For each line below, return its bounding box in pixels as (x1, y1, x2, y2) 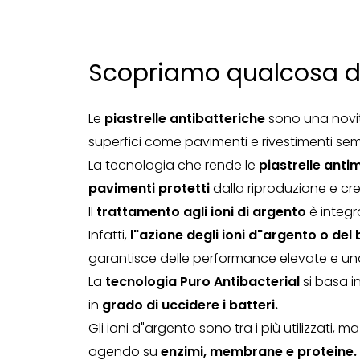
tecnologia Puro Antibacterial (104, 272, 300, 291)
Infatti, (88, 226, 130, 244)
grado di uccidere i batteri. (101, 296, 278, 314)
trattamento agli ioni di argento (96, 202, 306, 221)
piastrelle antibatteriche (104, 109, 265, 128)
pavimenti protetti (88, 179, 210, 198)
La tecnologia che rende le (88, 156, 259, 174)
